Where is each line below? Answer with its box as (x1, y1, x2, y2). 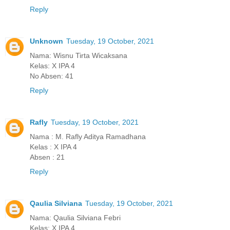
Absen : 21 (30, 152, 65, 161)
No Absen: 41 (30, 72, 73, 80)
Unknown (30, 37, 63, 45)
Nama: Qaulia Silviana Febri (30, 213, 121, 222)
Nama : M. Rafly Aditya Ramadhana (30, 132, 146, 141)
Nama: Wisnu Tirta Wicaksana (30, 51, 127, 60)
